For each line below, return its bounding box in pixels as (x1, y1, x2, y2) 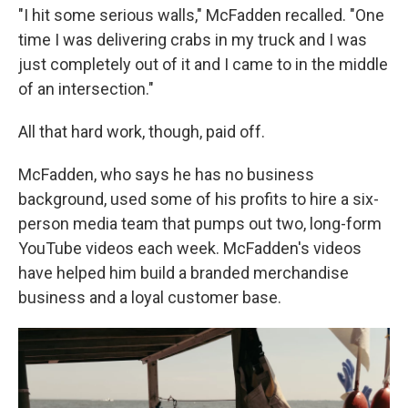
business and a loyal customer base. (18, 288, 281, 307)
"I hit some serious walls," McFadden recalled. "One (18, 5, 384, 25)
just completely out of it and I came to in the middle (18, 55, 388, 74)
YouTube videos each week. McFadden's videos (18, 239, 362, 258)
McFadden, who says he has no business (18, 165, 314, 184)
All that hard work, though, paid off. (18, 122, 265, 141)
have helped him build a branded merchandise (18, 263, 349, 282)
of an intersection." (18, 79, 154, 98)
